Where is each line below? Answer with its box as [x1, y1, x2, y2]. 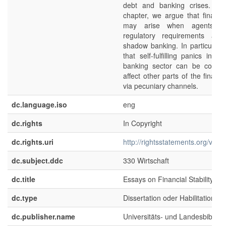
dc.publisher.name [12, 211, 75, 221]
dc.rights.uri [12, 137, 53, 147]
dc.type [12, 193, 37, 203]
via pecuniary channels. [123, 81, 198, 91]
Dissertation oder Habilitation [123, 193, 215, 203]
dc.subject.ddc [12, 155, 63, 165]
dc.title [12, 174, 35, 184]
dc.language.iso [12, 99, 67, 109]
